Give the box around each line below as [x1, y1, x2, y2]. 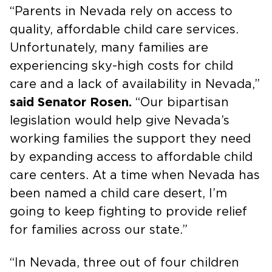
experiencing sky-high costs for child [10, 60, 233, 72]
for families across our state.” [10, 224, 188, 236]
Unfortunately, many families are [10, 42, 208, 54]
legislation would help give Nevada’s [10, 115, 229, 127]
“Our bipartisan [135, 97, 229, 109]
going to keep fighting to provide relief [10, 206, 247, 218]
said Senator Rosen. [10, 97, 135, 109]
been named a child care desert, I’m [10, 188, 227, 200]
